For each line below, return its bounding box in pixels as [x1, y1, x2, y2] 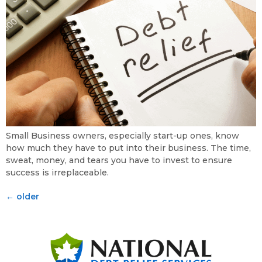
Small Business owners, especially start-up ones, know [6, 130, 239, 142]
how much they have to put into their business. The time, [6, 143, 251, 154]
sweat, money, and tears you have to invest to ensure [6, 155, 232, 166]
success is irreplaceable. [6, 167, 109, 178]
